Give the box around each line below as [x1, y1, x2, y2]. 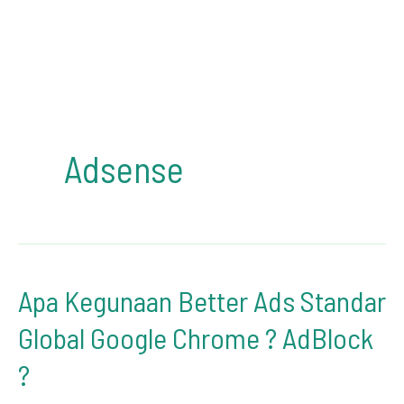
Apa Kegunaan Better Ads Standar [18, 283, 386, 317]
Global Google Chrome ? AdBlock [18, 320, 373, 354]
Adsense [64, 146, 184, 190]
